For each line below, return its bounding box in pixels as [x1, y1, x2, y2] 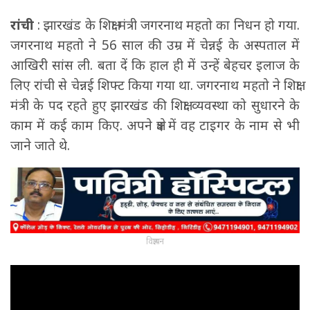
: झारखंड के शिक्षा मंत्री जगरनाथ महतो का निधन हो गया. [34, 15, 300, 34]
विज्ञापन [146, 235, 164, 247]
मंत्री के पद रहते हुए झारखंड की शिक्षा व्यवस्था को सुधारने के [10, 95, 300, 114]
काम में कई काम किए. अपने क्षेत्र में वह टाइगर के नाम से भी [10, 116, 300, 134]
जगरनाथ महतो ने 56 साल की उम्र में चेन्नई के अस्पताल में [10, 35, 300, 54]
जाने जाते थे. [10, 136, 70, 154]
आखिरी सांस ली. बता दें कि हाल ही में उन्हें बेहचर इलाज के [10, 55, 300, 74]
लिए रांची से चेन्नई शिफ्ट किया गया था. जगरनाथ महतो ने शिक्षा [10, 75, 300, 94]
